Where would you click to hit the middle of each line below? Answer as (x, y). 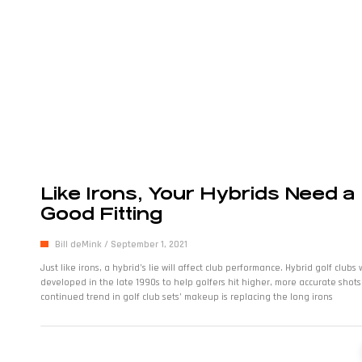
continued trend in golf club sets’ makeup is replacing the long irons (187, 297)
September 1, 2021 (148, 244)
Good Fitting (101, 213)
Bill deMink (80, 244)
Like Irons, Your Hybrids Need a (198, 193)
